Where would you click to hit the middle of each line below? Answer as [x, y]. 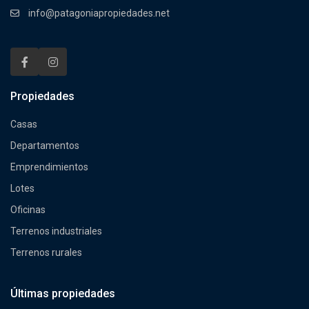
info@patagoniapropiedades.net [99, 13]
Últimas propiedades [63, 294]
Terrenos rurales [47, 253]
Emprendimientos [50, 167]
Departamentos [45, 146]
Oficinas [28, 210]
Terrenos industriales [57, 231]
